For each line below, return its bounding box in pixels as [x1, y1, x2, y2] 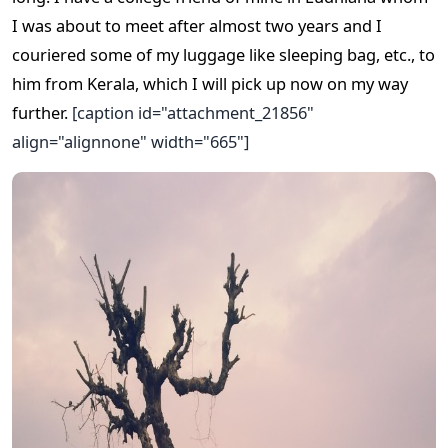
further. [12, 100, 68, 124]
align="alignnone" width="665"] [12, 129, 249, 153]
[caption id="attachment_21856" [68, 100, 314, 124]
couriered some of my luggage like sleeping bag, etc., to [12, 42, 435, 66]
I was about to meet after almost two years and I [12, 13, 382, 37]
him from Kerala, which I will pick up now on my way [12, 71, 408, 95]
